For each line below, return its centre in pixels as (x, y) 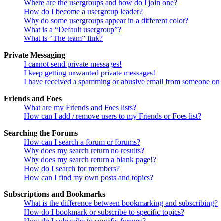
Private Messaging (35, 55)
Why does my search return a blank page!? (90, 160)
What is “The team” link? (63, 38)
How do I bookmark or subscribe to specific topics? (104, 212)
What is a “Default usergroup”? (73, 30)
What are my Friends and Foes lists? (80, 108)
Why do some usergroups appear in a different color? (106, 21)
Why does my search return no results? (84, 151)
